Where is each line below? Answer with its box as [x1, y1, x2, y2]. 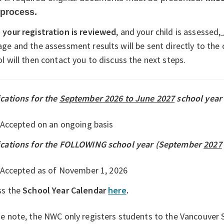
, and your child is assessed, [116, 25, 221, 37]
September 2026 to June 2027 [59, 92, 175, 104]
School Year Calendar [20, 184, 108, 196]
